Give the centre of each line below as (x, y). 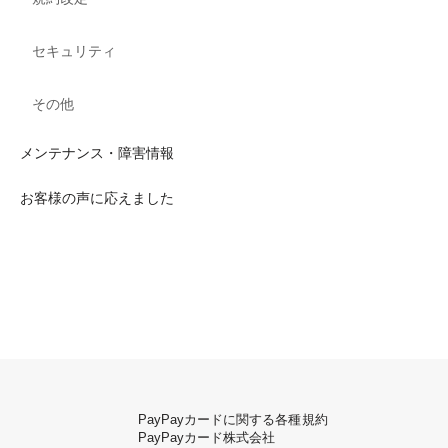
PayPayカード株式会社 (206, 437)
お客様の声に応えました (97, 198)
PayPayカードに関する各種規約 (232, 419)
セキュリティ (74, 51)
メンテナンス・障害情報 (97, 153)
